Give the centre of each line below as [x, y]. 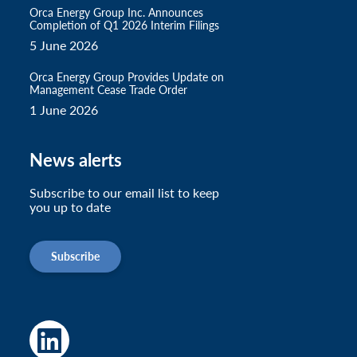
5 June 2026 [64, 45]
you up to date [70, 207]
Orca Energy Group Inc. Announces [116, 12]
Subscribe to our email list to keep [124, 193]
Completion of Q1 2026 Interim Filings [124, 25]
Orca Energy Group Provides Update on [127, 77]
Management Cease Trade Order [108, 90]
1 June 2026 [64, 110]
